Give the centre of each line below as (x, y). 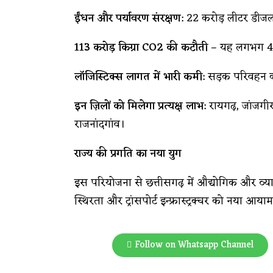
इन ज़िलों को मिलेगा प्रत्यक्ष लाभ (139, 106)
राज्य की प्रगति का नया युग (128, 154)
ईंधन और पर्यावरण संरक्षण (128, 18)
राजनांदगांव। (100, 124)
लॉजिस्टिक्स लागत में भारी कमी (138, 77)
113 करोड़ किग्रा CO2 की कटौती (141, 48)
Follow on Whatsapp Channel (194, 245)
